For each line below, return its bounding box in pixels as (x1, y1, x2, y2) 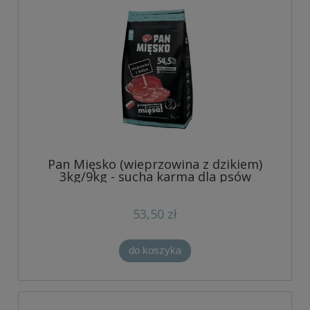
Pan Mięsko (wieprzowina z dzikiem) (48, 156, 262, 173)
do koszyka (129, 244, 181, 257)
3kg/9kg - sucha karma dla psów (59, 168, 251, 185)
